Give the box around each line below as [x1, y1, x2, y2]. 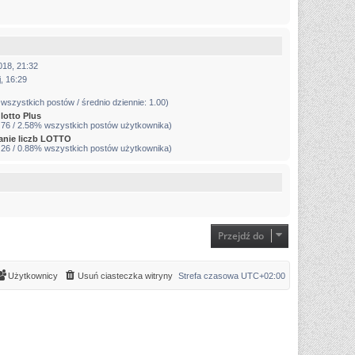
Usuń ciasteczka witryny [78, 271, 173, 281]
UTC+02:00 [241, 271, 285, 281]
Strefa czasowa [178, 271, 241, 281]
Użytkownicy [8, 271, 58, 281]
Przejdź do [218, 229, 264, 243]
